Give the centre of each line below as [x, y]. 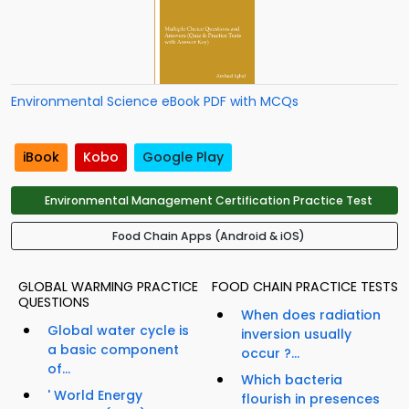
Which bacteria [292, 380]
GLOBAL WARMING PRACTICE [108, 287]
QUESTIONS [54, 303]
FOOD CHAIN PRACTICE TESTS [305, 287]
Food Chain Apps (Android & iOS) [208, 236]
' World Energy [95, 396]
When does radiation [311, 315]
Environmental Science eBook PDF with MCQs [155, 101]
